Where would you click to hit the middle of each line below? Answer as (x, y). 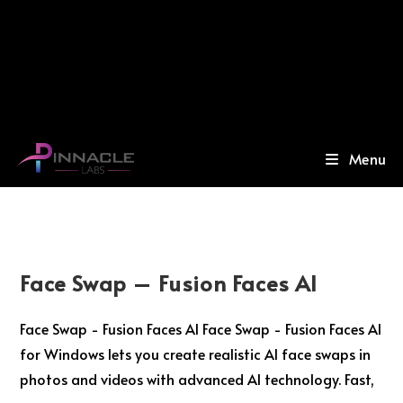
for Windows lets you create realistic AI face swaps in (196, 354)
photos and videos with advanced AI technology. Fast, (197, 379)
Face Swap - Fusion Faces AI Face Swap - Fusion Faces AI (201, 328)
